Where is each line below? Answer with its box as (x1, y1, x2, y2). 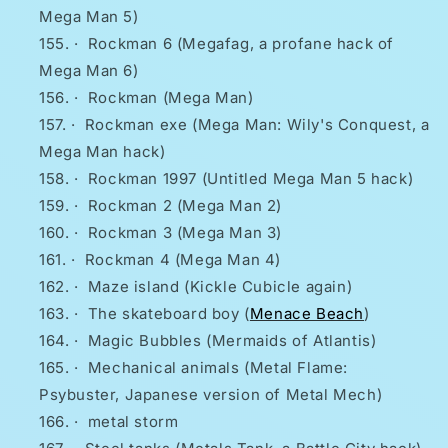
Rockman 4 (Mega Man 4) (84, 250, 282, 270)
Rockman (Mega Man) (87, 88, 254, 108)
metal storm (87, 412, 179, 432)
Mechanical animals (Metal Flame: (87, 358, 349, 378)
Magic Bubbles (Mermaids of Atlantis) (87, 331, 377, 351)
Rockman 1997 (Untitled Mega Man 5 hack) (87, 169, 414, 189)
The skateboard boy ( (87, 304, 250, 324)
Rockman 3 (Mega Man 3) (87, 223, 283, 243)
